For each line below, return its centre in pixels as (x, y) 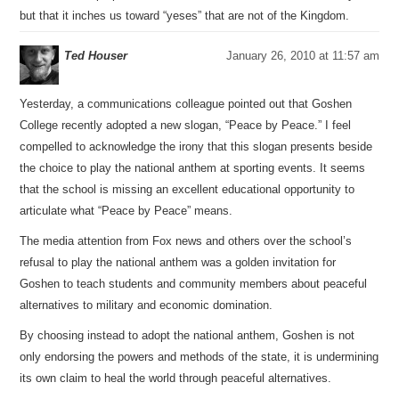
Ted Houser (96, 56)
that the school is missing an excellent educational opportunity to (187, 189)
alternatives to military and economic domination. (147, 305)
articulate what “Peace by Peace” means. (126, 211)
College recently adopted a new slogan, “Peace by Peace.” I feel (186, 125)
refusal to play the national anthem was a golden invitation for (178, 262)
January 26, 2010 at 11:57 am (302, 56)
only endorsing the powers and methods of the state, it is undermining (199, 357)
